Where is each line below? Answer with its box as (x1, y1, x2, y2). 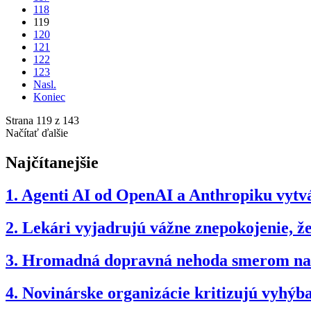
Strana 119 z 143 (6, 115, 79, 127)
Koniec (33, 91, 65, 103)
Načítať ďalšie (6, 127, 68, 140)
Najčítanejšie (6, 153, 99, 172)
